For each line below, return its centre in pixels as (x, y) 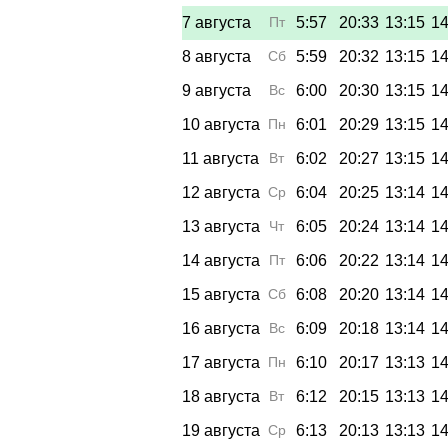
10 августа (221, 124)
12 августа (221, 192)
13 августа (221, 226)
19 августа (221, 430)
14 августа (221, 260)
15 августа (221, 294)
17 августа (221, 362)
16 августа (221, 328)
